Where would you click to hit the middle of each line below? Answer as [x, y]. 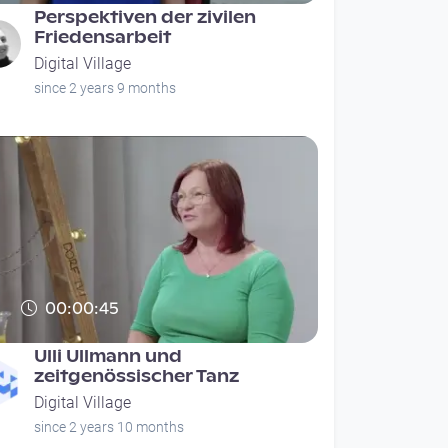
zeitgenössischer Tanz [137, 377]
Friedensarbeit [103, 38]
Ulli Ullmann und [108, 357]
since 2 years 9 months [105, 88]
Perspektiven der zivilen [145, 18]
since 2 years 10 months [109, 427]
